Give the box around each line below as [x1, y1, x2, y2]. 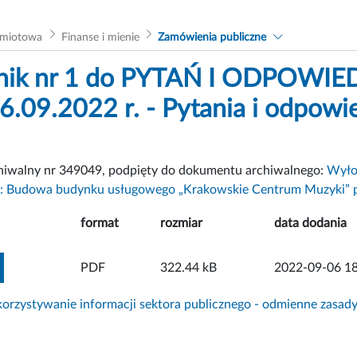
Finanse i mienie [61, 31, 139, 43]
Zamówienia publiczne [158, 31, 267, 43]
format [80, 216, 119, 229]
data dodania [274, 216, 347, 229]
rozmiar [160, 216, 202, 229]
